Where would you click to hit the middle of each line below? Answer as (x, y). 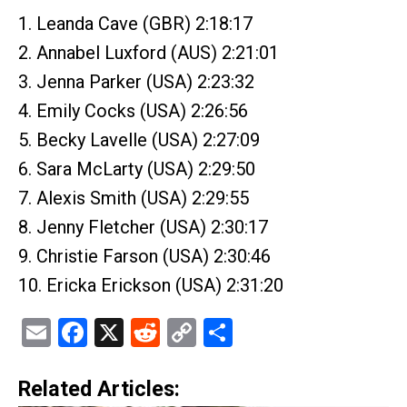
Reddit (200, 333)
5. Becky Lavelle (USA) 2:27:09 (139, 140)
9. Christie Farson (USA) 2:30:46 (144, 256)
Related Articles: (99, 389)
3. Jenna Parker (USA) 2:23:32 (136, 82)
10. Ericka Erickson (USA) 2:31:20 (151, 285)
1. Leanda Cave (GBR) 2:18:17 (135, 24)
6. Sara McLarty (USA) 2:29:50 (137, 169)
